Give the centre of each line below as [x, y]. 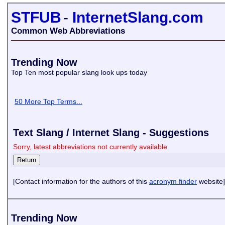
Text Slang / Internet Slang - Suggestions [111, 133]
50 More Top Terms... [48, 101]
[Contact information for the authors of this [81, 181]
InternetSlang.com [138, 17]
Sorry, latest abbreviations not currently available [90, 147]
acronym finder [173, 181]
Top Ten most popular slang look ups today [80, 72]
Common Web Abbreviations [68, 31]
